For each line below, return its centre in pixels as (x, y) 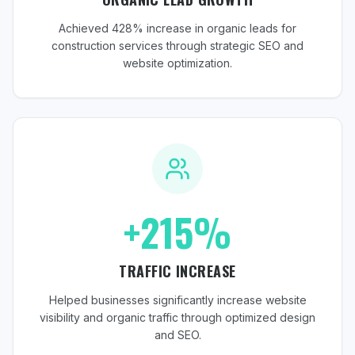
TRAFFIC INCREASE (177, 271)
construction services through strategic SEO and (177, 46)
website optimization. (177, 63)
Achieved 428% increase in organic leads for (177, 28)
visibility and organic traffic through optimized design (177, 317)
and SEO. (177, 335)
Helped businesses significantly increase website (177, 300)
